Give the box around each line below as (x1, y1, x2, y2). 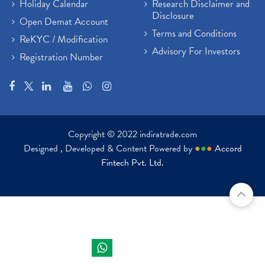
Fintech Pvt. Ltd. (101, 156, 164, 170)
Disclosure (152, 8, 194, 23)
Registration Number (20, 50, 103, 64)
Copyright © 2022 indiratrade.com (68, 127, 197, 141)
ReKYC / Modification (20, 32, 108, 47)
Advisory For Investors (152, 44, 240, 59)
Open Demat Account (20, 14, 108, 29)
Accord (214, 141, 242, 156)
